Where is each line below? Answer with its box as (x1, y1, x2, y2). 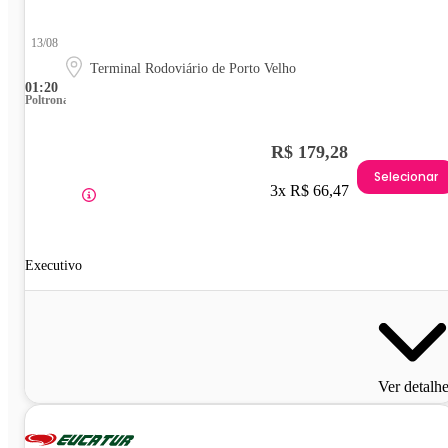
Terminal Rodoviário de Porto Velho (90, 60, 296, 76)
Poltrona (25, 92, 69, 107)
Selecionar (374, 168, 438, 186)
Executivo (25, 257, 82, 273)
